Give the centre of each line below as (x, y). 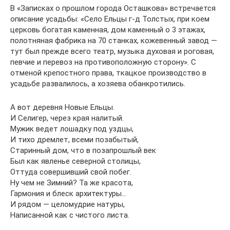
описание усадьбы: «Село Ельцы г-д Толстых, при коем (110, 19)
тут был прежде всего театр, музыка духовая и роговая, (112, 51)
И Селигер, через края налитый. (67, 118)
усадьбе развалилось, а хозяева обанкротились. (98, 83)
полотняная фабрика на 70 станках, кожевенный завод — (114, 40)
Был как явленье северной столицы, (75, 161)
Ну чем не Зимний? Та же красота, (72, 183)
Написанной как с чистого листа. (70, 215)
